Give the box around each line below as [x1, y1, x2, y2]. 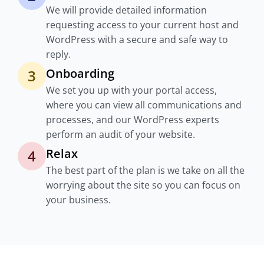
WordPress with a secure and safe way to [46, 33, 228, 46]
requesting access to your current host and [46, 18, 239, 31]
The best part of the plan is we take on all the [46, 164, 245, 177]
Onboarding [46, 65, 114, 81]
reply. [46, 48, 71, 61]
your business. [46, 193, 111, 206]
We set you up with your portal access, [46, 84, 217, 97]
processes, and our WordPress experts [46, 113, 219, 126]
